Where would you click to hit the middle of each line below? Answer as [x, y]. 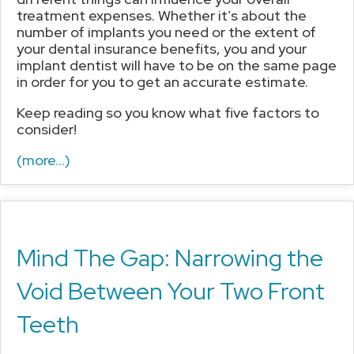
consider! [47, 129]
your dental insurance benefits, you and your [162, 48]
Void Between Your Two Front [171, 290]
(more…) [43, 160]
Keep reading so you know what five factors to [168, 112]
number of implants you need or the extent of [166, 32]
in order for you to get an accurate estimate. [162, 81]
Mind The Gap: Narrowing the [170, 257]
